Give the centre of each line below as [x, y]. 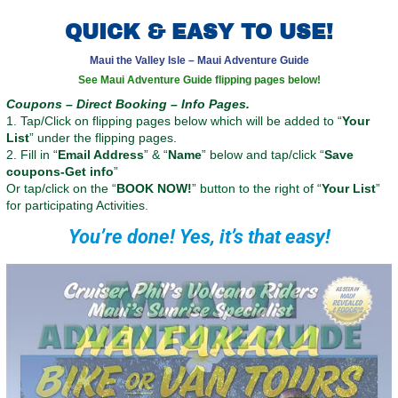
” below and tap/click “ [263, 155]
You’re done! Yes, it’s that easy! [199, 237]
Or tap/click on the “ [61, 189]
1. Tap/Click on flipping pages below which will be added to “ [174, 121]
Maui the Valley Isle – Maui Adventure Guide [199, 61]
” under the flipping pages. [103, 138]
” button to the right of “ [257, 189]
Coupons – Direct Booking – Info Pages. [128, 104]
